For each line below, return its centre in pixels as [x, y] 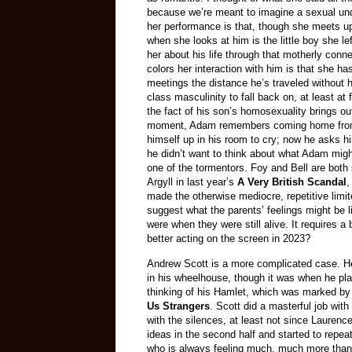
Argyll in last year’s [192, 182]
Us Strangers [178, 306]
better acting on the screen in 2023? [229, 239]
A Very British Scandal [292, 182]
